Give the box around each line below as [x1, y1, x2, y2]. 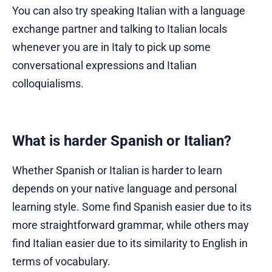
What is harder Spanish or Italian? [12, 132, 231, 149]
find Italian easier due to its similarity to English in [12, 236, 248, 250]
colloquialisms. [12, 76, 84, 90]
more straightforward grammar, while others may [12, 218, 249, 231]
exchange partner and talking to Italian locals [12, 22, 227, 35]
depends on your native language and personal [12, 182, 237, 195]
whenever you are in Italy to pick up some [12, 40, 211, 53]
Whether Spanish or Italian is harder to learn [12, 163, 222, 177]
